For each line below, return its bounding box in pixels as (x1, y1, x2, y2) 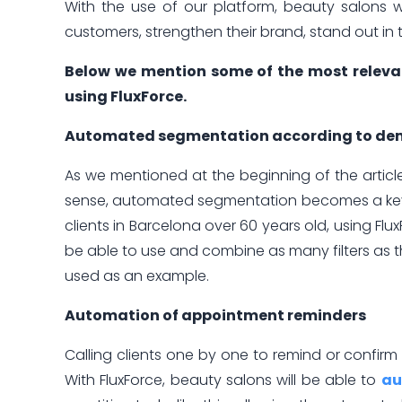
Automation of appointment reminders (65, 305, 369, 327)
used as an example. (65, 266, 209, 287)
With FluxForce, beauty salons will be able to (65, 370, 381, 391)
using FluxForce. (65, 86, 187, 108)
